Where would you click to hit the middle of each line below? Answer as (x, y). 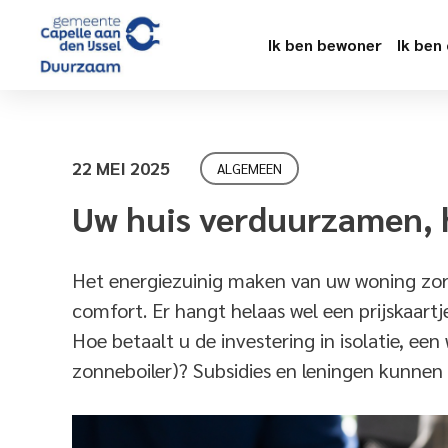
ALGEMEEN (249, 168)
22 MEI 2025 (121, 167)
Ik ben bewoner (324, 44)
